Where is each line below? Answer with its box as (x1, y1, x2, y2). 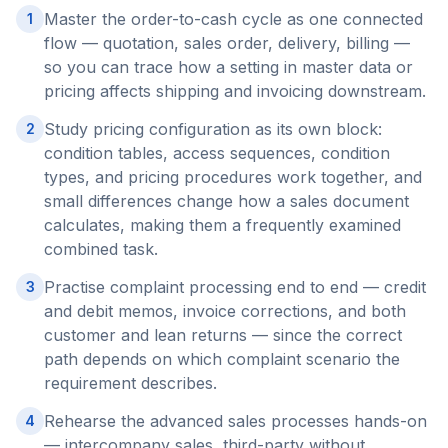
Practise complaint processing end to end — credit (44, 277, 426, 297)
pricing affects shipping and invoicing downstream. (44, 81, 426, 101)
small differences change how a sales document (44, 191, 409, 211)
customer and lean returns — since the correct (44, 325, 402, 345)
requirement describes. (44, 373, 217, 393)
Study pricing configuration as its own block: (44, 119, 382, 139)
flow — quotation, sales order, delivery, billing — (44, 33, 410, 53)
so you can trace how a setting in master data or (44, 57, 413, 77)
